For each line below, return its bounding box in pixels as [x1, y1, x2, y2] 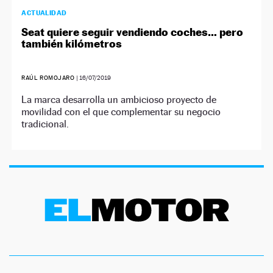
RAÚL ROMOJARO [21, 74, 75, 82]
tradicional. [21, 118, 69, 130]
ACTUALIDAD [21, 9, 67, 18]
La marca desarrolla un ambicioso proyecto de [21, 94, 217, 106]
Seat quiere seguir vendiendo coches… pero [21, 26, 244, 39]
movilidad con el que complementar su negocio [21, 106, 221, 118]
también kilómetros [21, 37, 122, 51]
